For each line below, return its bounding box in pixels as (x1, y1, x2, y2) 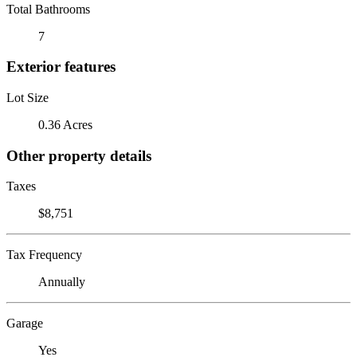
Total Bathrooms (6, 2, 90, 16)
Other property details (6, 147, 151, 164)
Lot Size (6, 90, 49, 104)
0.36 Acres (38, 117, 92, 131)
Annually (38, 275, 85, 289)
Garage (6, 316, 43, 331)
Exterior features (6, 58, 116, 76)
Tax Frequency (6, 248, 82, 262)
